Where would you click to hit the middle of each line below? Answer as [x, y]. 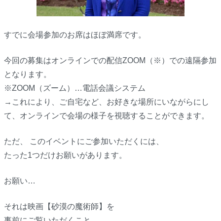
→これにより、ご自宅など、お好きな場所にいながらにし [106, 102]
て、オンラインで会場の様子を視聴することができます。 [106, 116]
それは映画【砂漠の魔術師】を [59, 207]
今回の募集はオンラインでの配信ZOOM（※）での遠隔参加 [110, 61]
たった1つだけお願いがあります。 [65, 155]
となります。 [27, 74]
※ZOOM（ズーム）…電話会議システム [74, 88]
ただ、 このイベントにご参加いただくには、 [84, 142]
